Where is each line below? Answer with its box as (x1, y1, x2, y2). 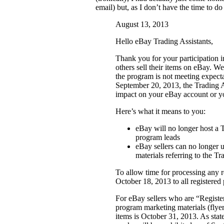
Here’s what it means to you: (115, 107, 205, 116)
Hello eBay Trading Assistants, (115, 37, 213, 46)
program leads (135, 133, 180, 142)
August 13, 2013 (115, 20, 168, 29)
